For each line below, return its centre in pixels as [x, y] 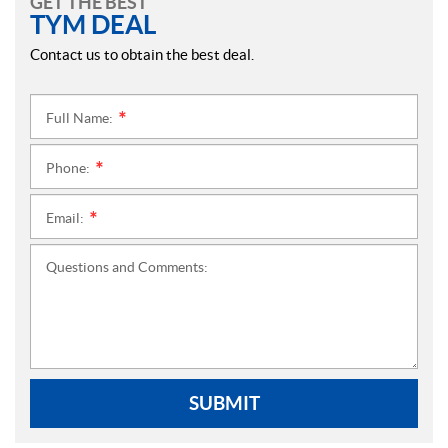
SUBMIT [224, 403]
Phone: [69, 168]
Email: [66, 218]
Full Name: [81, 118]
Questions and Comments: [127, 267]
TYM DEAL [93, 24]
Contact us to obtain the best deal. [142, 54]
